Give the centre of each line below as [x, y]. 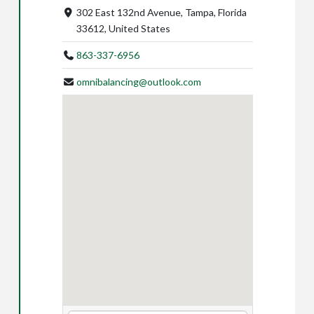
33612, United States [124, 28]
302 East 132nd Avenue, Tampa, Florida [162, 12]
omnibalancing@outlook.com [139, 81]
